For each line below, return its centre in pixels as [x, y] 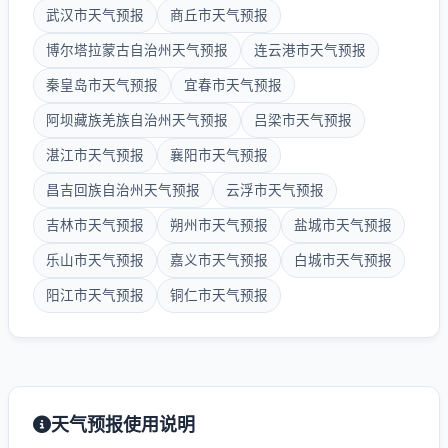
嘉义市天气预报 [219, 260]
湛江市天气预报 [95, 155]
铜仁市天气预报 [219, 295]
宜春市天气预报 [233, 85]
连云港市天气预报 [310, 50]
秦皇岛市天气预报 [102, 85]
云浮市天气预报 [275, 190]
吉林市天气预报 [95, 225]
